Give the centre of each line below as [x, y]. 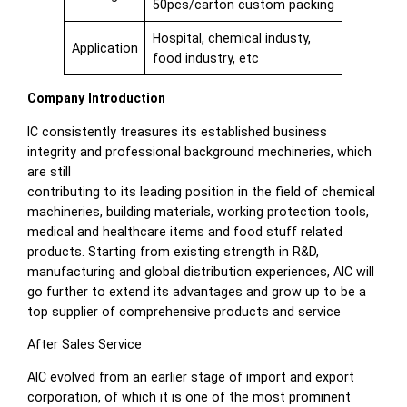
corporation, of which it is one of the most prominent [189, 397]
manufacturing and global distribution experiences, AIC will [201, 271]
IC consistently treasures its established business [178, 131]
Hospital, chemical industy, [231, 39]
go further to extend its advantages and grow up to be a [197, 291]
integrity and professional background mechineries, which [200, 151]
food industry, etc [205, 59]
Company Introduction [97, 99]
